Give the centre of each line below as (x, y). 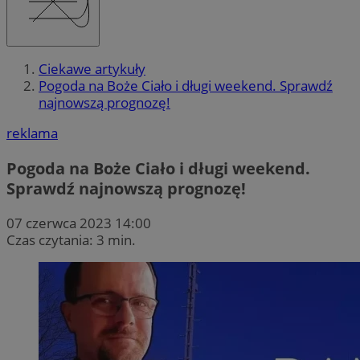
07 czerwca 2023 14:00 (79, 223)
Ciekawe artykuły (92, 69)
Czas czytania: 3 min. (71, 239)
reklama (32, 133)
